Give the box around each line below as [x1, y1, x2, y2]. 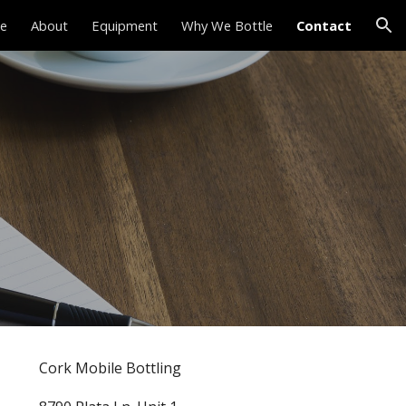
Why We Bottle [181, 16, 273, 34]
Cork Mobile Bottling [38, 358, 181, 378]
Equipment [92, 16, 158, 34]
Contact [296, 16, 352, 34]
